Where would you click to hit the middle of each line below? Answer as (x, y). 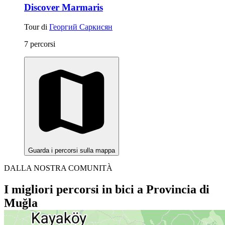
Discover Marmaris (64, 7)
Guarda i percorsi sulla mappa (72, 150)
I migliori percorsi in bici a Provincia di (107, 189)
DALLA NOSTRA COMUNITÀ (58, 168)
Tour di (37, 27)
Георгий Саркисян (81, 27)
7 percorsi (40, 44)
